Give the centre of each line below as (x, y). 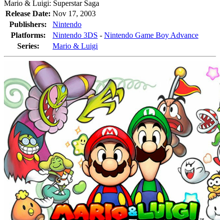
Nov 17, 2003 (74, 14)
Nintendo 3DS (75, 35)
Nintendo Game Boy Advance (151, 35)
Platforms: (28, 35)
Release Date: (28, 14)
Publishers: (28, 24)
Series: (28, 46)
